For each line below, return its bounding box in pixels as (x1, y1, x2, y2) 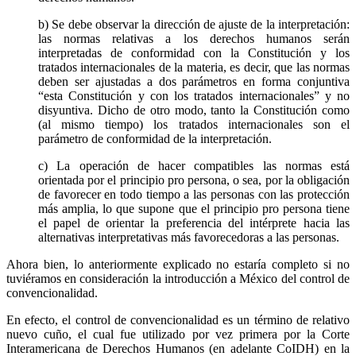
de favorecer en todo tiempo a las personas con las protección (38, 187, 350, 201)
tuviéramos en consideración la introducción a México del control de (6, 271, 350, 285)
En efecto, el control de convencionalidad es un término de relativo (6, 312, 350, 327)
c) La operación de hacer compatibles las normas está (38, 158, 350, 172)
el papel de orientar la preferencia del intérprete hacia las (38, 215, 350, 230)
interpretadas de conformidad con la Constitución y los (38, 45, 350, 60)
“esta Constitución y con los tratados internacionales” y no (38, 88, 350, 103)
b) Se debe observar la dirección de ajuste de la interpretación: (38, 17, 350, 31)
